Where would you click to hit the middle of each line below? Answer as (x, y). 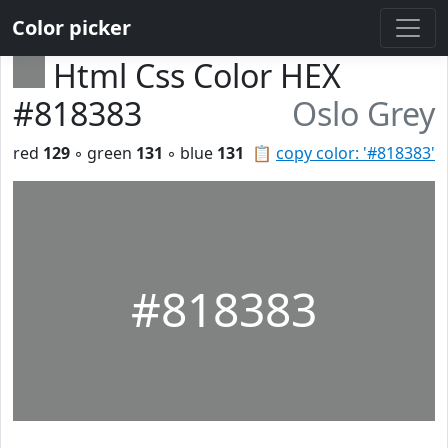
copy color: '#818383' (355, 153)
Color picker (71, 27)
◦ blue (190, 153)
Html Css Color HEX (197, 75)
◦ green (103, 153)
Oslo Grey (363, 113)
